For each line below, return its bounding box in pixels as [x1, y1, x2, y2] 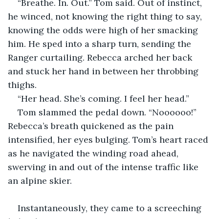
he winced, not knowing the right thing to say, [8, 10, 204, 22]
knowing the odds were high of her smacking [8, 24, 200, 36]
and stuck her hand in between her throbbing [8, 65, 201, 77]
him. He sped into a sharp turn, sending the [8, 38, 194, 49]
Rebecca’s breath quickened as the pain [8, 120, 176, 131]
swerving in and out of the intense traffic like [8, 161, 201, 173]
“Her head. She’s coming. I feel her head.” [18, 92, 189, 104]
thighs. [8, 79, 37, 90]
